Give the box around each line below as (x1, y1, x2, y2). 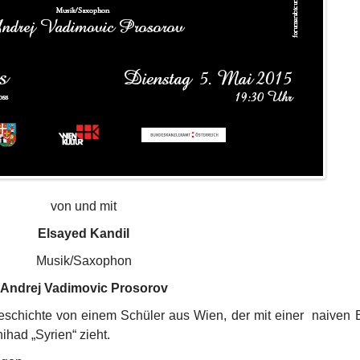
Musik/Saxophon (35, 254, 132, 268)
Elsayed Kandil (38, 227, 129, 240)
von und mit (51, 199, 117, 213)
